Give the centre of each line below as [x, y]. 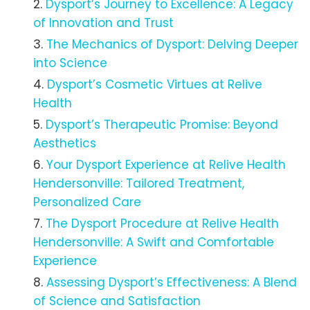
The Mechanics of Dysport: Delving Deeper [172, 45]
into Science [70, 63]
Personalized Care [87, 202]
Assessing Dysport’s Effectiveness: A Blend [172, 283]
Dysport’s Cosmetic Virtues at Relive [155, 85]
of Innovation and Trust [103, 23]
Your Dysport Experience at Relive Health [166, 165]
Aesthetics [65, 144]
